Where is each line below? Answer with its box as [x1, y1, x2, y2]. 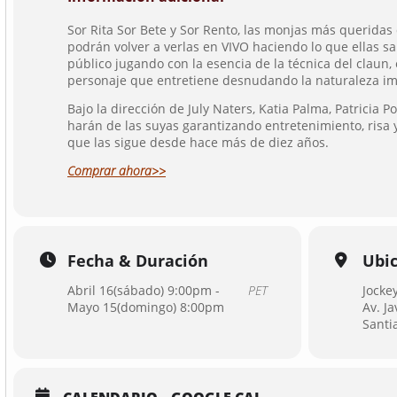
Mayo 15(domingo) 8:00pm [67, 298, 224, 315]
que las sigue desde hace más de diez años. [67, 133, 329, 151]
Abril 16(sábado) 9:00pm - [67, 281, 220, 299]
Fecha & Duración [67, 249, 208, 271]
